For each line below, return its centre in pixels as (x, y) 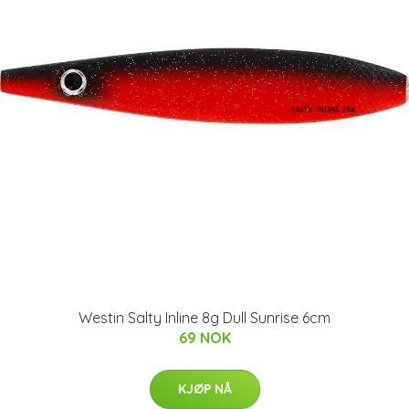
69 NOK (204, 338)
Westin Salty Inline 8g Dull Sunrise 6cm (204, 318)
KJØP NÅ (204, 389)
